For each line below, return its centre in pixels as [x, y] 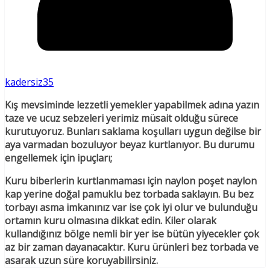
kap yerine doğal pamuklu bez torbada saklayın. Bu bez [129, 194]
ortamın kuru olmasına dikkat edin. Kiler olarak [111, 220]
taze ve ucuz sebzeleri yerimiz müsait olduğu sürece [121, 118]
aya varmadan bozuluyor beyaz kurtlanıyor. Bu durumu [130, 144]
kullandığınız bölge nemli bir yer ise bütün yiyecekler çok [132, 234]
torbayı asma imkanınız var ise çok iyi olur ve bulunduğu [131, 207]
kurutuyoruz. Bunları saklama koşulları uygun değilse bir [133, 131]
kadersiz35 [29, 82]
